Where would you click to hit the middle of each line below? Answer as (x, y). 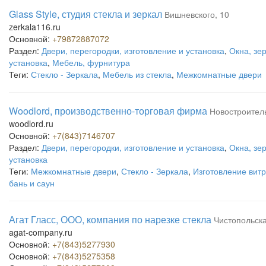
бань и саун (32, 183)
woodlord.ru (31, 123)
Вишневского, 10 (197, 14)
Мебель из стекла (137, 74)
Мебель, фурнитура (91, 62)
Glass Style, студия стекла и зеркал (85, 14)
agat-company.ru (41, 232)
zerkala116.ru (35, 27)
